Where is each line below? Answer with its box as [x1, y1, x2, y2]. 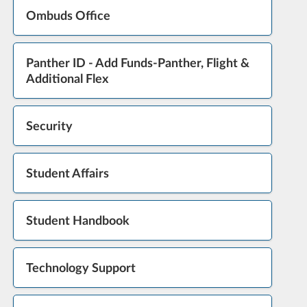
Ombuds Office [25, 8, 110, 23]
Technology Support [25, 260, 136, 275]
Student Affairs [25, 166, 109, 180]
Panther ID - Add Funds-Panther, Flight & [25, 56, 249, 70]
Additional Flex [25, 71, 108, 86]
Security [25, 119, 73, 133]
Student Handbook [25, 213, 130, 228]
